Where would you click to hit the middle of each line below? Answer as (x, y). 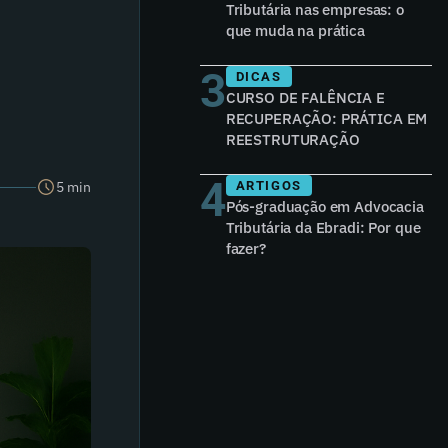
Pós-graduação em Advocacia (324, 206)
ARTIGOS (268, 185)
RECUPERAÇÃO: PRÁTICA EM (326, 118)
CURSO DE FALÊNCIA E (305, 97)
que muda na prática (295, 30)
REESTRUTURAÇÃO (292, 139)
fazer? (245, 248)
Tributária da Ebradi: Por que (323, 227)
